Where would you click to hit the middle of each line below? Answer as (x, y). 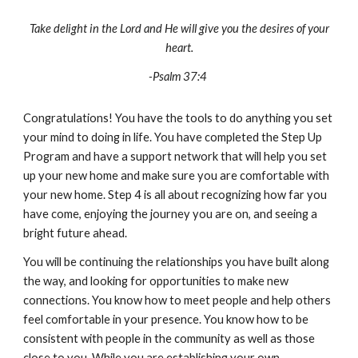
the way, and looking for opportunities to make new (156, 281)
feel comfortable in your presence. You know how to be (166, 319)
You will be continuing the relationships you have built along (177, 262)
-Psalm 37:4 (178, 76)
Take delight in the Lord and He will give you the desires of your (179, 28)
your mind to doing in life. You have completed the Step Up (173, 137)
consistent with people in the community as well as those (169, 338)
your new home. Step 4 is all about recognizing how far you (175, 195)
